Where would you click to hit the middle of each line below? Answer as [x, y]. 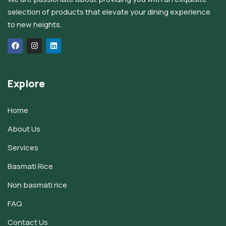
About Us [24, 129]
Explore [26, 84]
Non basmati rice [37, 185]
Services [23, 148]
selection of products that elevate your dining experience [109, 12]
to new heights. [35, 24]
